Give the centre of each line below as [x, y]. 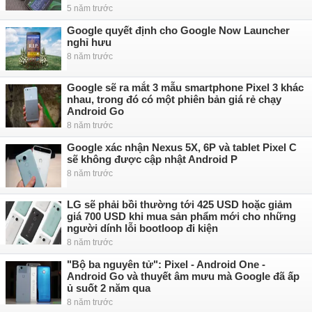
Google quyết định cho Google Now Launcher [178, 30]
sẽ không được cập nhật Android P [152, 159]
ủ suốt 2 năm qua [109, 288]
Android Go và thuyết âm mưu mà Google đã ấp [183, 276]
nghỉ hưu [89, 42]
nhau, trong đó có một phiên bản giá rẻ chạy [174, 99]
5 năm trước [90, 8]
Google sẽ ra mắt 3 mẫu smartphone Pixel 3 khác [185, 87]
